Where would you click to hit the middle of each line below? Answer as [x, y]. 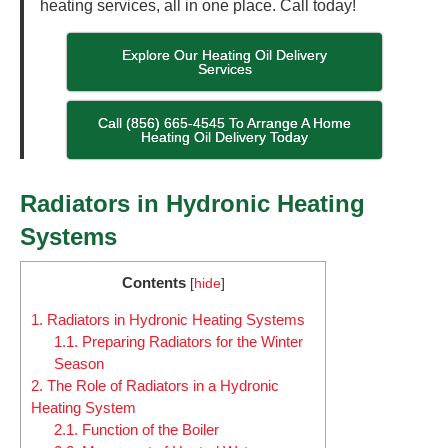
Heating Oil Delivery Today [225, 136]
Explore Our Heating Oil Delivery [225, 54]
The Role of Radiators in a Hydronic [161, 386]
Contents [153, 282]
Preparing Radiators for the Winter [190, 342]
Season [78, 364]
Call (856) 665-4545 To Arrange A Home [225, 122]
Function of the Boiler [148, 430]
